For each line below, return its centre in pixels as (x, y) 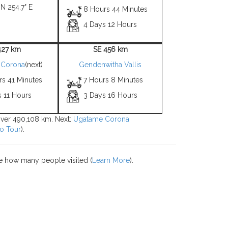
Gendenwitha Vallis (110, 65)
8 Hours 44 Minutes (116, 9)
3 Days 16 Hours (111, 95)
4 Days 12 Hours (110, 24)
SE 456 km (110, 49)
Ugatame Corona (101, 119)
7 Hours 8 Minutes (113, 80)
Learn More (111, 160)
